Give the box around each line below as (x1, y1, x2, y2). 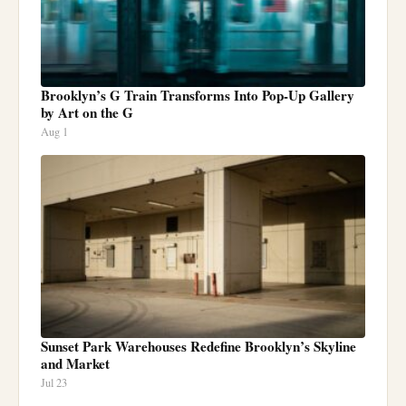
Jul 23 (41, 374, 67, 391)
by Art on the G (41, 101, 133, 122)
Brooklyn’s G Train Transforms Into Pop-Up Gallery (41, 84, 354, 105)
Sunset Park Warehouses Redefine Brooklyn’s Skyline (41, 335, 356, 356)
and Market (41, 353, 110, 373)
